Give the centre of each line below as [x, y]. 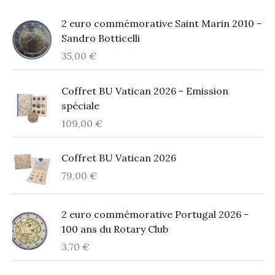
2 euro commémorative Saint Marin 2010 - [161, 24]
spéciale [80, 105]
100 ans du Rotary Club [115, 229]
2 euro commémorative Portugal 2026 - [155, 215]
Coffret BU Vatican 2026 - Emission [145, 91]
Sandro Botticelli [101, 38]
